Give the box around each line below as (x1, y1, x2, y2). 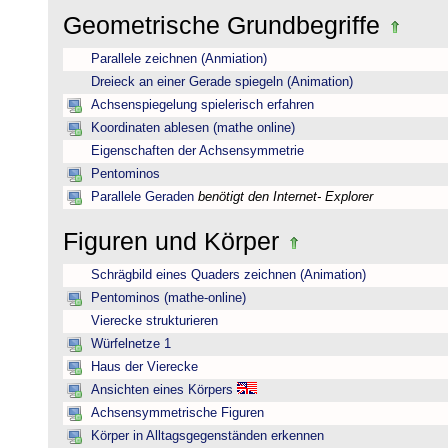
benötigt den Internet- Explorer (198, 190, 373, 204)
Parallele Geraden (91, 190, 194, 204)
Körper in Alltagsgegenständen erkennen (91, 429, 324, 443)
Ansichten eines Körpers (91, 383, 233, 397)
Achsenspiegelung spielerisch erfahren (91, 98, 314, 112)
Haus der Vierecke (91, 360, 198, 374)
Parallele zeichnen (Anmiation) (91, 52, 267, 66)
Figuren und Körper (63, 227, 286, 255)
